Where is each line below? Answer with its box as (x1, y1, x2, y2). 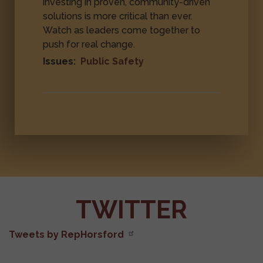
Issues (43, 55, 74, 67)
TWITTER (76, 195, 187, 225)
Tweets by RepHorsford (9, 229, 124, 241)
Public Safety (80, 55, 144, 67)
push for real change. (43, 38, 136, 50)
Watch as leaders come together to (43, 24, 201, 36)
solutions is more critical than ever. (43, 10, 193, 22)
